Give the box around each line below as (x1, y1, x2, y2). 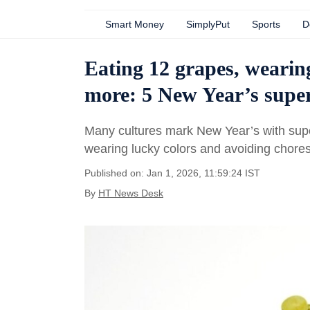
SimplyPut (186, 19, 230, 30)
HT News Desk (98, 188, 163, 199)
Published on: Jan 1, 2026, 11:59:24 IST (84, 167, 260, 179)
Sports (252, 19, 280, 30)
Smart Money (105, 19, 164, 30)
